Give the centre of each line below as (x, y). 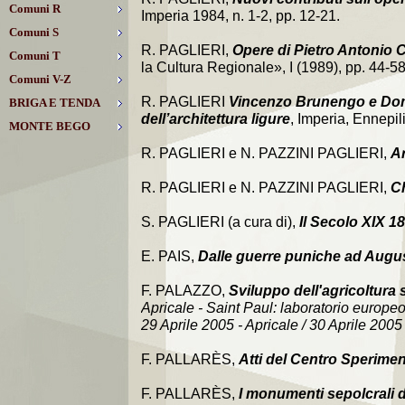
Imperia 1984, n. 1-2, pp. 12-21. (240, 16)
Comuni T (35, 56)
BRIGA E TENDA (55, 103)
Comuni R (35, 9)
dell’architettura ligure (216, 119)
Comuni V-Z (40, 79)
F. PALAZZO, (185, 291)
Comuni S (34, 32)
